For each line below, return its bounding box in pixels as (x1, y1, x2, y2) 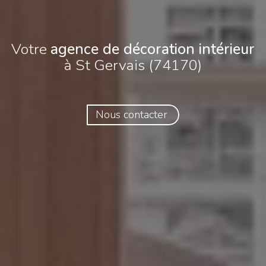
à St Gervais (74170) (64, 55, 202, 75)
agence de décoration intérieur (50, 39, 255, 59)
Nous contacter (95, 107, 167, 122)
